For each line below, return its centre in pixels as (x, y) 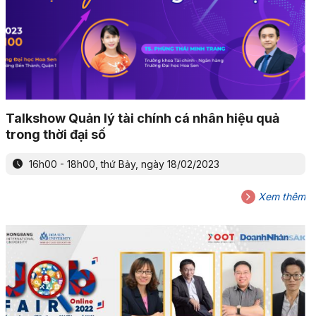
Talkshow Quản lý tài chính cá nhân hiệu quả (142, 118)
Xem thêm (280, 196)
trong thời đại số (55, 134)
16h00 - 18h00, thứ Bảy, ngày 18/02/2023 (122, 164)
